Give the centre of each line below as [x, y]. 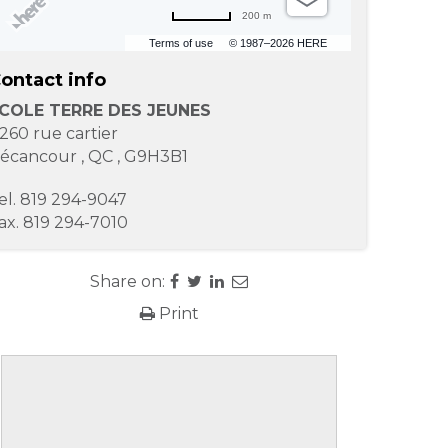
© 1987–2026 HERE [278, 43]
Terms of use [181, 43]
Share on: [128, 281]
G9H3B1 [155, 156]
